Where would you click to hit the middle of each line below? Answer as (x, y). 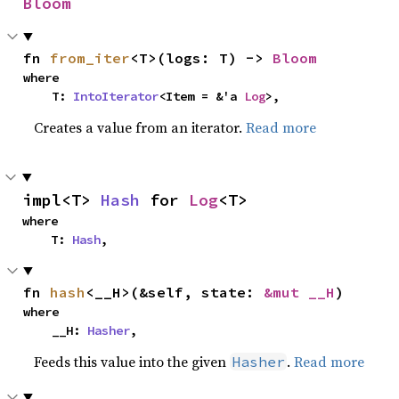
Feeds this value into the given (132, 361)
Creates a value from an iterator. (140, 127)
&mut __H (300, 292)
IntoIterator (116, 96)
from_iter (90, 57)
